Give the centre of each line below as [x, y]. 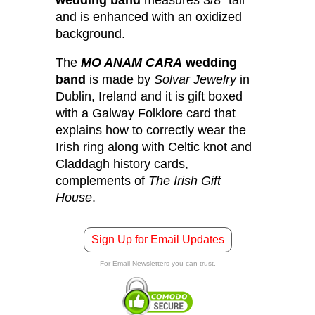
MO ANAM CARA [131, 63]
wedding [210, 63]
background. [90, 33]
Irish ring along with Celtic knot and [154, 147]
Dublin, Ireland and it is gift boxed [149, 97]
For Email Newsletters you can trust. [157, 264]
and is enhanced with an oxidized [149, 17]
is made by [120, 80]
